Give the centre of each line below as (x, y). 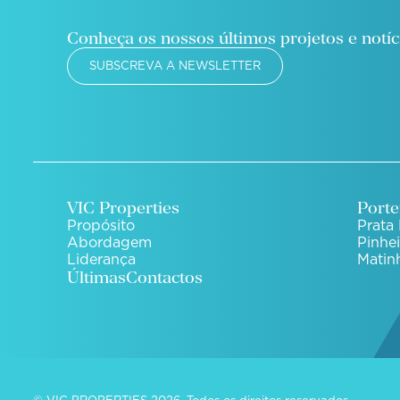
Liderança (101, 259)
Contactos (164, 277)
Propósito (100, 225)
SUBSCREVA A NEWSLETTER (175, 65)
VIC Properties (123, 207)
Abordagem (109, 242)
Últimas (96, 277)
